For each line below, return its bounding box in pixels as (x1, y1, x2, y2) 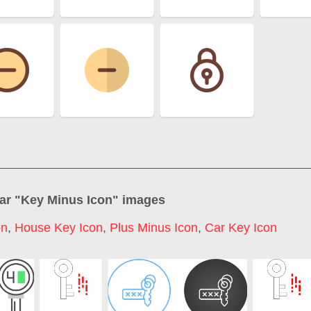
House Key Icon (15, 221, 103, 235)
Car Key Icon (205, 221, 277, 235)
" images (112, 193, 165, 208)
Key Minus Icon (21, 193, 112, 208)
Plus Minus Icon (110, 221, 198, 235)
